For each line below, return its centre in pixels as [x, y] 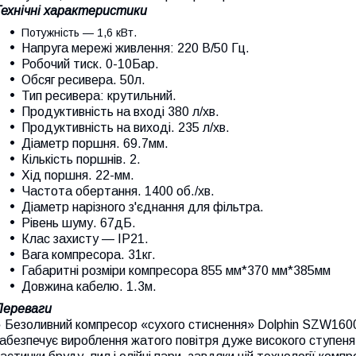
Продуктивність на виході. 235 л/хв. [126, 127]
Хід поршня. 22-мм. [78, 175]
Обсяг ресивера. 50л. [83, 79]
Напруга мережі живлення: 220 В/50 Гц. [135, 48]
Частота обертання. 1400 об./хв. [118, 191]
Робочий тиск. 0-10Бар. [90, 64]
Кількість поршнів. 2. [81, 159]
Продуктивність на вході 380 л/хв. [120, 111]
